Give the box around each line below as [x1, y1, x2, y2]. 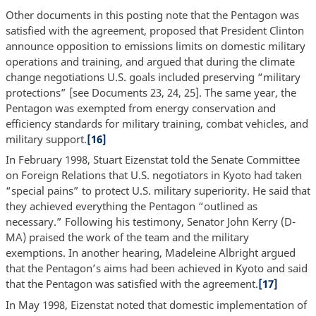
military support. [5, 131, 87, 146]
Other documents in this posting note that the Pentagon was [5, 7, 299, 22]
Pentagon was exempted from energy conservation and [5, 100, 276, 115]
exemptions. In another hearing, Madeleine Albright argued [5, 245, 296, 260]
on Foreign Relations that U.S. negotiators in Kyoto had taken [5, 168, 302, 183]
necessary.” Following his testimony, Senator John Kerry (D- [5, 214, 296, 229]
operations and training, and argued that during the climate [5, 54, 295, 68]
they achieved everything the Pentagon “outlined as [5, 199, 257, 214]
